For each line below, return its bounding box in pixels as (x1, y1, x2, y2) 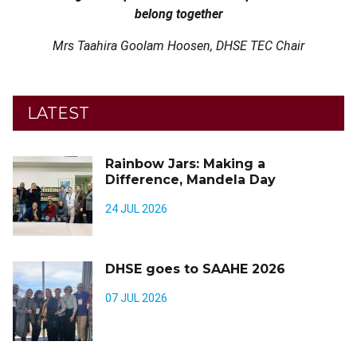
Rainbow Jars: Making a (105, 155, 265, 171)
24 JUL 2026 (105, 202, 167, 215)
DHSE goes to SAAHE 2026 (105, 261, 285, 277)
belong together (134, 6, 223, 22)
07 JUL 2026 (105, 291, 167, 304)
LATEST (27, 103, 89, 123)
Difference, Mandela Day (105, 171, 276, 187)
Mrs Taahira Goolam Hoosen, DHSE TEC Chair (53, 37, 304, 53)
